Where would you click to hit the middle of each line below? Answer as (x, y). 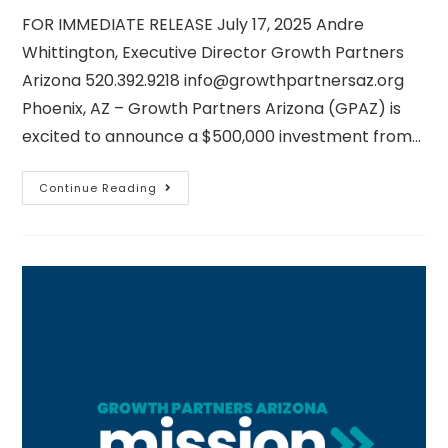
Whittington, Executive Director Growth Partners (213, 52)
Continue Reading (98, 188)
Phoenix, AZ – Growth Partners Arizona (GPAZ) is (212, 108)
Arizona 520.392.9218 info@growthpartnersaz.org (213, 80)
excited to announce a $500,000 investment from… (222, 136)
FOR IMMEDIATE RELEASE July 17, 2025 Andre (193, 24)
